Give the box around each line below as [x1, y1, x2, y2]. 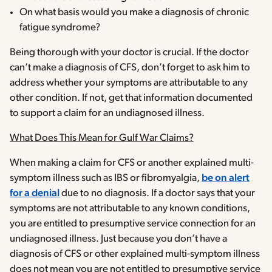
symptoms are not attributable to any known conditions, [10, 203, 250, 214]
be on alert [202, 173, 250, 184]
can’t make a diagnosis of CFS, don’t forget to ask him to [10, 63, 250, 73]
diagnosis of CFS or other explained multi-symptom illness [10, 249, 260, 260]
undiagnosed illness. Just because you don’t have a [10, 234, 227, 245]
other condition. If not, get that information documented [10, 93, 253, 104]
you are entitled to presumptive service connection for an [10, 219, 256, 229]
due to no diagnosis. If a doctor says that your [59, 188, 255, 199]
